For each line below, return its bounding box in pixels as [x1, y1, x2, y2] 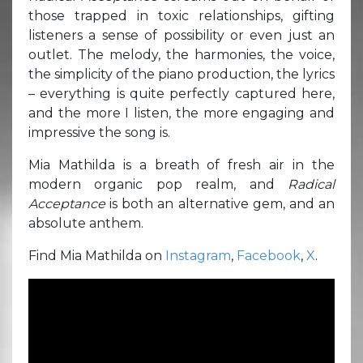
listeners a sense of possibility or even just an [28, 27, 335, 43]
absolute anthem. [28, 215, 143, 231]
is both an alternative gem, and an [109, 195, 335, 211]
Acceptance [28, 195, 110, 211]
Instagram [165, 247, 231, 263]
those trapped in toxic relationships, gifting [28, 7, 335, 23]
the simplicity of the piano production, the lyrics [28, 66, 335, 82]
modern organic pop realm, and [28, 176, 288, 192]
